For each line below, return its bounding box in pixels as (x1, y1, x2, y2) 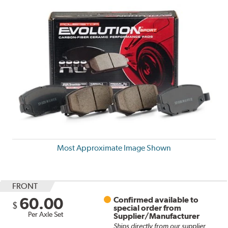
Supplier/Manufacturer (113, 211, 200, 221)
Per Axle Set (28, 210, 64, 218)
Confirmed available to (113, 194, 199, 205)
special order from (113, 203, 182, 213)
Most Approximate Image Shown (57, 142, 171, 153)
